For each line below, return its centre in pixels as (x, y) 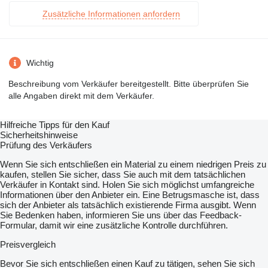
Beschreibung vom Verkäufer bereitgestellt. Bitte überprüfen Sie (129, 84)
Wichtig (40, 63)
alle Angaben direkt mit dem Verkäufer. (81, 96)
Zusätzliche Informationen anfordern (111, 14)
